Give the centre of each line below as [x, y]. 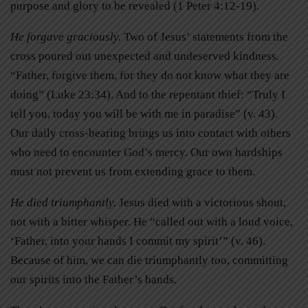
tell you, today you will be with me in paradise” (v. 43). [144, 113]
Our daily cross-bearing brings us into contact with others [151, 133]
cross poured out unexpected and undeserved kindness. [145, 56]
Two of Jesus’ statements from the [205, 36]
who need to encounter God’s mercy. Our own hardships [146, 152]
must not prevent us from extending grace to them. [134, 171]
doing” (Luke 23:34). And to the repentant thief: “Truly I [148, 94]
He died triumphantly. [63, 202]
